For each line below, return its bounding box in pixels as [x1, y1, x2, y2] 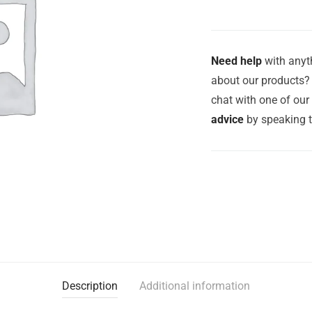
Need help [211, 54, 262, 68]
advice [211, 113, 244, 126]
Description [62, 279, 118, 292]
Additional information [139, 279, 250, 292]
